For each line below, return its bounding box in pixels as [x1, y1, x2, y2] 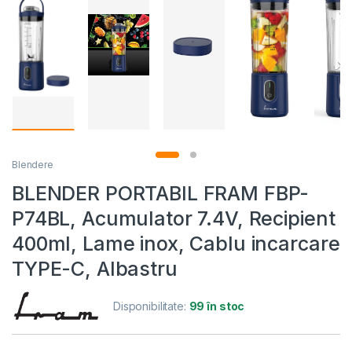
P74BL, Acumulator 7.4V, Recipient [12, 207, 335, 231]
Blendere [12, 159, 53, 171]
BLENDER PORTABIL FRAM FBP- [12, 181, 310, 206]
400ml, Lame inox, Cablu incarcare [12, 232, 340, 256]
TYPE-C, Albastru [12, 257, 178, 281]
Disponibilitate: [113, 299, 189, 313]
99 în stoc [189, 299, 245, 313]
